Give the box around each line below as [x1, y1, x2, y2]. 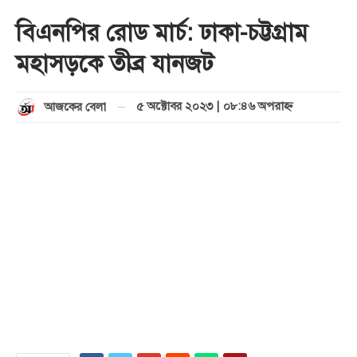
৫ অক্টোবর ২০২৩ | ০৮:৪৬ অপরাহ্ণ [136, 98, 292, 116]
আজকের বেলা [44, 99, 106, 116]
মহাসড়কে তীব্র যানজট [16, 48, 214, 81]
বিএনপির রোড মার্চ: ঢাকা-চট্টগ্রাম [16, 17, 308, 50]
